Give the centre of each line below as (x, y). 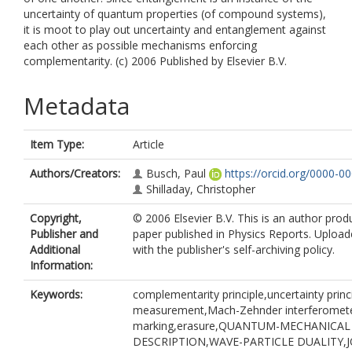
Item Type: (57, 144)
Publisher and (64, 234)
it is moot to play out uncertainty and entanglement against (175, 29)
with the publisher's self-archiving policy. (234, 249)
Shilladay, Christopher (201, 189)
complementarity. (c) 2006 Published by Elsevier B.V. (155, 61)
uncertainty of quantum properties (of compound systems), (175, 14)
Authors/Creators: (75, 173)
